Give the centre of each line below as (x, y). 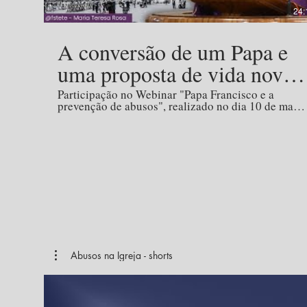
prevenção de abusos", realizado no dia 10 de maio (180, 106)
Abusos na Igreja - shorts (122, 256)
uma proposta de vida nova (175, 74)
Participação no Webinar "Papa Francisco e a (166, 95)
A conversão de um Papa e (173, 52)
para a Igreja (112, 96)
